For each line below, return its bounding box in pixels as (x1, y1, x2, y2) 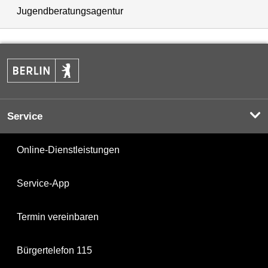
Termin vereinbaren (17, 212, 99, 223)
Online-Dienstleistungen (17, 145, 120, 156)
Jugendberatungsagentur (17, 5, 123, 16)
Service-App (17, 178, 69, 189)
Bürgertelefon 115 (17, 245, 92, 256)
